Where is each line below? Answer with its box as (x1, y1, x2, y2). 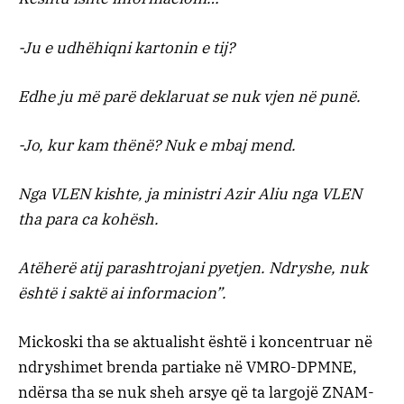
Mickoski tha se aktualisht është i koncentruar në (18, 332, 372, 353)
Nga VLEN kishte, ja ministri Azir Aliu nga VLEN (18, 184, 362, 205)
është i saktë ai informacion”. (18, 283, 226, 304)
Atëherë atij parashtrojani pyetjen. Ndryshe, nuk (18, 258, 368, 279)
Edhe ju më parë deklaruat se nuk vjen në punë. (18, 86, 361, 106)
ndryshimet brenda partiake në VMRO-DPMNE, (18, 357, 357, 378)
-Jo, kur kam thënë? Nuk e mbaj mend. (18, 134, 296, 155)
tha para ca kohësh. (18, 209, 159, 230)
